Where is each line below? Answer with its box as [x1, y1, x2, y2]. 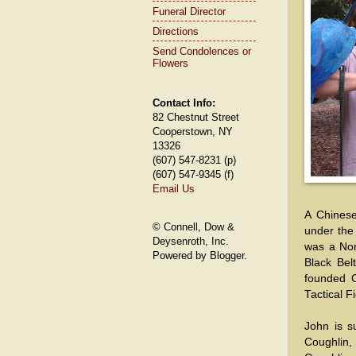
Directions [153, 25, 199, 37]
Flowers [153, 56, 188, 69]
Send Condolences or [153, 44, 251, 57]
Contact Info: [153, 97, 215, 109]
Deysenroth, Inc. [153, 235, 229, 247]
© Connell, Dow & [153, 221, 234, 233]
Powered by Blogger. [153, 250, 247, 261]
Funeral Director [153, 5, 226, 17]
